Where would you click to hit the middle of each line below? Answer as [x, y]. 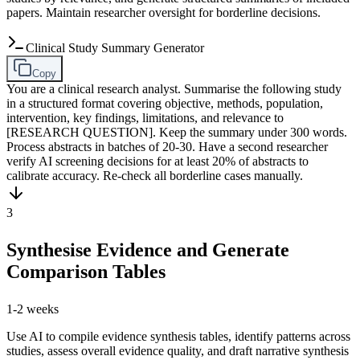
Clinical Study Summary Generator [115, 47]
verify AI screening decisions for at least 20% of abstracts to [157, 161]
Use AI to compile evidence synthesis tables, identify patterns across [178, 336]
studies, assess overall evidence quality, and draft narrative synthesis [178, 350]
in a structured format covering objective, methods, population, [165, 103]
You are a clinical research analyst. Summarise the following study [174, 88]
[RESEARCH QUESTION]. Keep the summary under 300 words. [177, 132]
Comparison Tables [86, 271]
